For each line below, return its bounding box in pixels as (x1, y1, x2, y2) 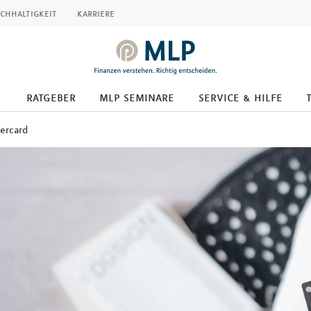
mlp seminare (99, 90, 174, 105)
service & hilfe (198, 90, 283, 105)
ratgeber (26, 90, 76, 105)
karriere (77, 7, 115, 19)
